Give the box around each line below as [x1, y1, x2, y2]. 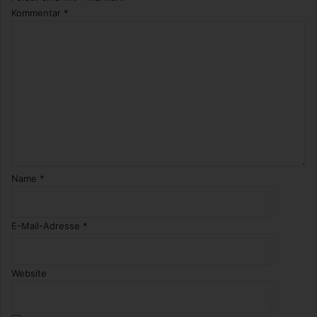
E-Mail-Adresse [11, 219, 83, 231]
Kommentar [11, 6, 64, 18]
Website [11, 267, 47, 279]
